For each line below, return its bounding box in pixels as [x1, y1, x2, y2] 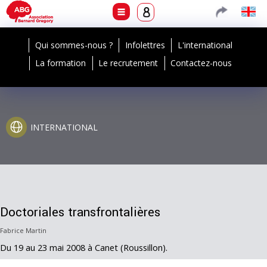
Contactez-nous [170, 57, 232, 69]
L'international [178, 39, 232, 51]
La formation [35, 57, 86, 69]
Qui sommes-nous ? [35, 39, 113, 51]
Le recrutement [98, 57, 159, 69]
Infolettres [125, 39, 165, 51]
